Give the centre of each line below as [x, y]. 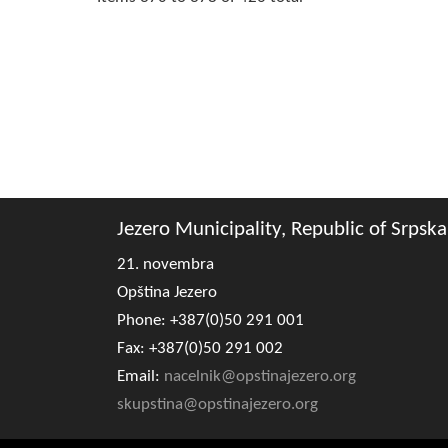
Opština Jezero [167, 292]
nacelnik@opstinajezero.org [260, 376]
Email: [140, 376]
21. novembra [165, 264]
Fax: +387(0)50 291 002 [200, 348]
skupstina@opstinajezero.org [217, 404]
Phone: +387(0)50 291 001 [210, 320]
